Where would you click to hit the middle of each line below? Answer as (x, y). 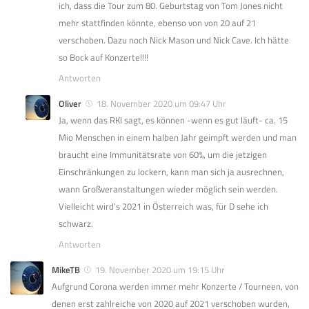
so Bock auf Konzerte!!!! (103, 57)
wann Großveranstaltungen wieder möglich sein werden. (168, 189)
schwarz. (76, 223)
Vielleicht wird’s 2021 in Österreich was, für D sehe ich (163, 206)
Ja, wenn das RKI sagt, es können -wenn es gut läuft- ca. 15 (173, 120)
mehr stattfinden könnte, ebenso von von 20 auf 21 (157, 22)
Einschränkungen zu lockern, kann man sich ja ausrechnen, (171, 171)
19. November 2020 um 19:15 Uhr (160, 269)
